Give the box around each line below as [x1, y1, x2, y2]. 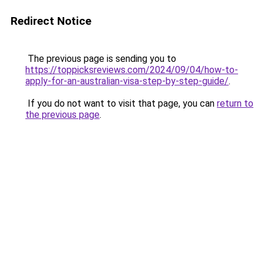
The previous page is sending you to [25, 53, 176, 64]
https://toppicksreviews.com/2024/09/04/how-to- [25, 64, 238, 75]
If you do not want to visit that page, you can [25, 98, 217, 109]
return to [217, 98, 253, 109]
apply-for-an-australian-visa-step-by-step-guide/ [25, 75, 229, 87]
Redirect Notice [11, 14, 91, 28]
